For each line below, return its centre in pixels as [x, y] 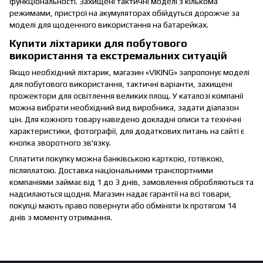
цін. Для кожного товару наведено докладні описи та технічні [125, 119]
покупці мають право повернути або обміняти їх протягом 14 [123, 206]
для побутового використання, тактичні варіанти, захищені [121, 84]
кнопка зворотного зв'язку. [61, 143]
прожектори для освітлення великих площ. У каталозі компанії [126, 96]
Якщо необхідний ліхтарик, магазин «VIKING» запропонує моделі [129, 73]
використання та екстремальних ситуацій [119, 55]
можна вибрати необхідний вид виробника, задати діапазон [124, 108]
